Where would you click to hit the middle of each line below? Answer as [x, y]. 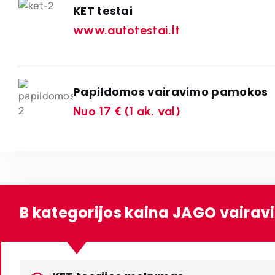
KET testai [103, 10]
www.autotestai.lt [127, 30]
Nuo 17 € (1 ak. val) [127, 111]
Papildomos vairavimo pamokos [171, 91]
